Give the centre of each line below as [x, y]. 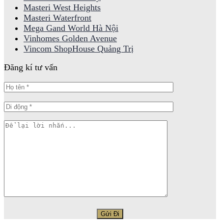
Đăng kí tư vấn [31, 68]
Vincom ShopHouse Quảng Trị [79, 48]
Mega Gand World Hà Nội [71, 28]
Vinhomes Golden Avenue [70, 38]
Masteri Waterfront [57, 17]
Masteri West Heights [62, 7]
